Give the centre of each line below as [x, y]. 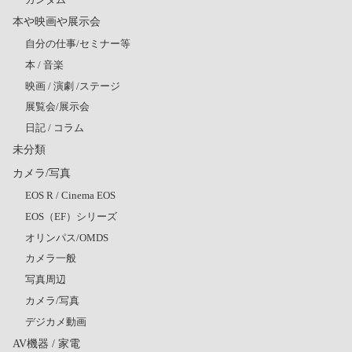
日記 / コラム [55, 128]
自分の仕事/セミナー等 [78, 44]
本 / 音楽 [44, 64]
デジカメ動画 [56, 321]
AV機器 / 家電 [46, 343]
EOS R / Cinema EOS [70, 196]
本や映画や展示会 [57, 21]
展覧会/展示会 [57, 107]
